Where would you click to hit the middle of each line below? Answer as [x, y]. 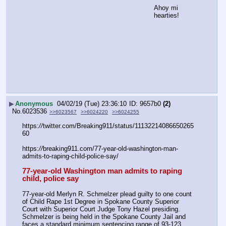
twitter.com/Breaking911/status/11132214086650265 [118, 126]
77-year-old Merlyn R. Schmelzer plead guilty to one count [107, 194]
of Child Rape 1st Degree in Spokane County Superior [101, 202]
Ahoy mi [166, 8]
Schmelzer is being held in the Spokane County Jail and [104, 217]
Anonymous [34, 103]
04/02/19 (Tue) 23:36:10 [92, 103]
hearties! [166, 15]
